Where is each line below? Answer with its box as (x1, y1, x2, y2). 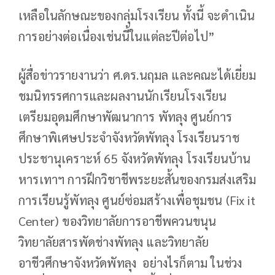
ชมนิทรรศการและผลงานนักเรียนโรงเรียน (18, 88, 227, 104)
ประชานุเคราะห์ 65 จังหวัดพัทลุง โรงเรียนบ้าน (18, 150, 251, 167)
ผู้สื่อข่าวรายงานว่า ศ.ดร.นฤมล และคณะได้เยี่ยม (18, 67, 257, 83)
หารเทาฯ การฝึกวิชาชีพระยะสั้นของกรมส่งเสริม (18, 171, 257, 188)
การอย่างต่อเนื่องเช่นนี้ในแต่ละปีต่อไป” (18, 28, 215, 44)
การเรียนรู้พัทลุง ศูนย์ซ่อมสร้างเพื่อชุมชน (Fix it (18, 192, 255, 209)
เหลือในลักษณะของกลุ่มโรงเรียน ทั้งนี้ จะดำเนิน (18, 7, 255, 23)
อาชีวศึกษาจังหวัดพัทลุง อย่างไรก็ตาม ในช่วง (18, 255, 242, 271)
